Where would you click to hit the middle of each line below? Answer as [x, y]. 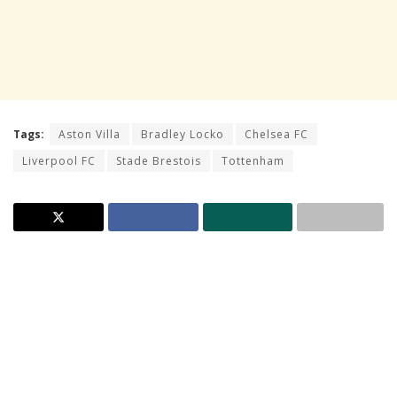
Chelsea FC [276, 134]
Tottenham [253, 160]
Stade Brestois [159, 160]
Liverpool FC [59, 160]
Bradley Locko [183, 134]
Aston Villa [90, 134]
